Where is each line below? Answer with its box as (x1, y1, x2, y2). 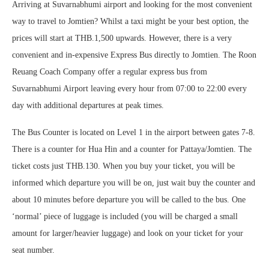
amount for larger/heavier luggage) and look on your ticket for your (12, 228, 243, 238)
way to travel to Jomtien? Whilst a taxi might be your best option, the (12, 16, 249, 26)
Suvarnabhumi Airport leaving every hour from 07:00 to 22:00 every (12, 83, 247, 93)
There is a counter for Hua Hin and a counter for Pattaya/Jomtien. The (12, 144, 252, 154)
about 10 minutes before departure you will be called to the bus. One (12, 195, 246, 204)
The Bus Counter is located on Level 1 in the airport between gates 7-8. (12, 127, 255, 137)
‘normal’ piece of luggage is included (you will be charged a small (12, 211, 238, 221)
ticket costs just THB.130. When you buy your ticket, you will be (12, 161, 235, 171)
